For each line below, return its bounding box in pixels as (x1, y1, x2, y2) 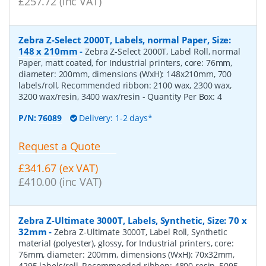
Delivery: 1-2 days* (77, 112, 153, 123)
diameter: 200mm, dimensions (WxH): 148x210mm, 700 (18, 68, 232, 80)
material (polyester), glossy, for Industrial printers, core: (18, 237, 234, 249)
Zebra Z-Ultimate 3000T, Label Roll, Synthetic (54, 226, 227, 237)
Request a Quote (18, 138, 100, 153)
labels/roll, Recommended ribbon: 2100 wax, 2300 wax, (18, 79, 232, 91)
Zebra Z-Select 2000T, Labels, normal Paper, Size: (18, 33, 232, 46)
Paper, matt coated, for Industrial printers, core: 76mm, (18, 56, 233, 68)
